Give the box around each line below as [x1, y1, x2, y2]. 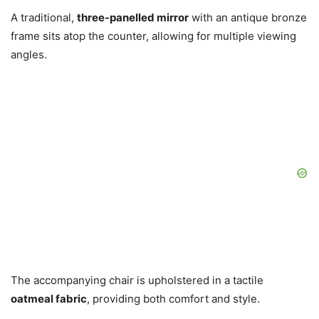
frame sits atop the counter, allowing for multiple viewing [11, 29, 296, 43]
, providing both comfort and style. [87, 292, 260, 306]
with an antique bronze [189, 11, 307, 25]
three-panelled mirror [77, 11, 189, 25]
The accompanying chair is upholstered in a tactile [11, 273, 263, 288]
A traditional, [11, 11, 77, 25]
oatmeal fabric [11, 292, 87, 306]
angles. [11, 48, 47, 62]
